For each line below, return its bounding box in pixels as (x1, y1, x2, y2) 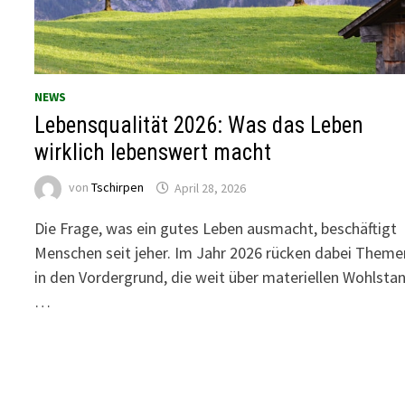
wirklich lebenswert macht (34, 139, 272, 166)
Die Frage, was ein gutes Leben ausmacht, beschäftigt (34, 218, 398, 240)
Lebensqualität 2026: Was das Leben (34, 112, 364, 139)
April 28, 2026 (174, 179, 247, 196)
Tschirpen (91, 179, 145, 196)
